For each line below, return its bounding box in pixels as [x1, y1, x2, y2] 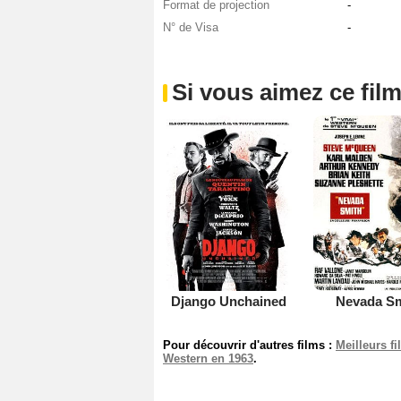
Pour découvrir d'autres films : [163, 338, 336, 353]
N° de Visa [163, 20, 218, 34]
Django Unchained [171, 294, 287, 310]
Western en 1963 [163, 352, 253, 366]
